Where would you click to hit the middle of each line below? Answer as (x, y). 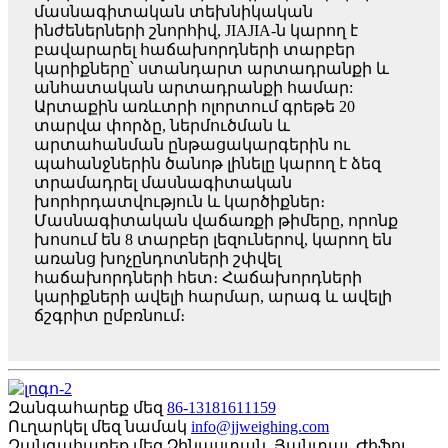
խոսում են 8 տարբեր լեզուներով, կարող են (213, 240)
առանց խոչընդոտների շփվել (157, 259)
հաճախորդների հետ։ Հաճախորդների (198, 278)
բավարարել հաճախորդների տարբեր (194, 50)
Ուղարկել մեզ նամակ (97, 427)
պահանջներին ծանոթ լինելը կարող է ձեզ (207, 164)
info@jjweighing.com (260, 427)
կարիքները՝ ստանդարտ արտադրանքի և (211, 69)
